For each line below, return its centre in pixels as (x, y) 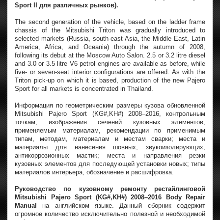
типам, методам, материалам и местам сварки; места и (110, 138)
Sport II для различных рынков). (67, 5)
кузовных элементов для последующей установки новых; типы (110, 164)
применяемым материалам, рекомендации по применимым (110, 130)
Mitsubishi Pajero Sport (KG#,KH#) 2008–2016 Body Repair (110, 197)
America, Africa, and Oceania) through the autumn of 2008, (110, 47)
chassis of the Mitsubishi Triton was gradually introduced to (110, 30)
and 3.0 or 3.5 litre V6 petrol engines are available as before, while (110, 63)
